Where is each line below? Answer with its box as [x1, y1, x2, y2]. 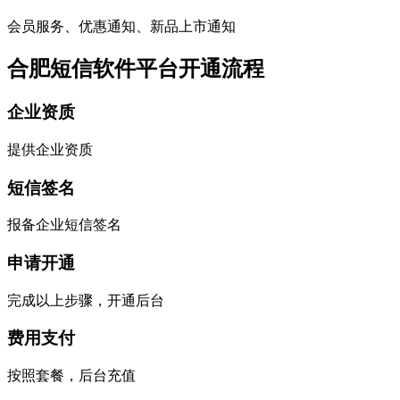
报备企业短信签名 [7, 217, 121, 233]
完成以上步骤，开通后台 [7, 292, 164, 308]
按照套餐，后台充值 [7, 368, 136, 384]
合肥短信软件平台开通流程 [7, 57, 264, 81]
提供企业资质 [7, 141, 93, 157]
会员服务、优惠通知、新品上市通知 [7, 19, 236, 35]
